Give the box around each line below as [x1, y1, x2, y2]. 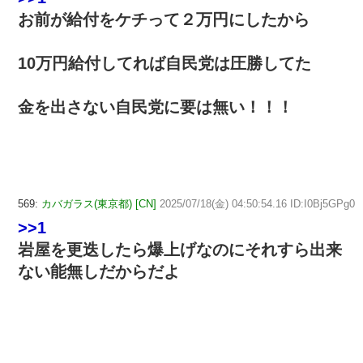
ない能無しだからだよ [18, 263, 180, 281]
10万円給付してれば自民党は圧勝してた [18, 54, 311, 73]
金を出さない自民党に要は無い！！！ [18, 98, 293, 117]
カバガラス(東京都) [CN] [41, 198, 156, 211]
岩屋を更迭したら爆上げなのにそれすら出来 [18, 241, 342, 259]
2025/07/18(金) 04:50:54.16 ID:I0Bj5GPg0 [160, 198, 355, 211]
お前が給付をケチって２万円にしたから [18, 11, 310, 29]
